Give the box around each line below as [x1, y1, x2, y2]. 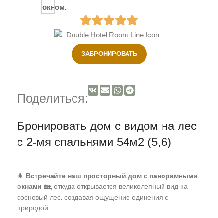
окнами [17, 182, 42, 191]
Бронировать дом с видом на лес [17, 119, 197, 132]
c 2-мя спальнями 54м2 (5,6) [17, 135, 171, 148]
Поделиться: [17, 91, 88, 105]
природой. [17, 203, 50, 212]
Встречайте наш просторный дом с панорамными [26, 171, 198, 180]
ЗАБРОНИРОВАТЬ [81, 50, 137, 57]
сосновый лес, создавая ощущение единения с [17, 193, 168, 201]
